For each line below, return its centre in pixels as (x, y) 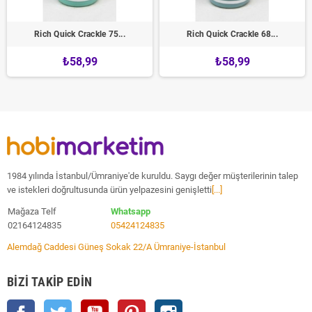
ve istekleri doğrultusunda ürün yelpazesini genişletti (109, 190)
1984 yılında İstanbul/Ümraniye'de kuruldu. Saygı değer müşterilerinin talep (153, 176)
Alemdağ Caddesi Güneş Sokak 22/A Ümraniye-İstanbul (116, 247)
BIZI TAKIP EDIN (50, 282)
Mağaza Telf (37, 212)
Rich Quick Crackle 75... (80, 34)
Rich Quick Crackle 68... (232, 34)
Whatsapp (131, 212)
